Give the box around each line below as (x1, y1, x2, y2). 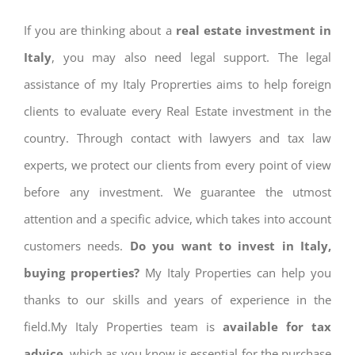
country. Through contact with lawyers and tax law (24, 130, 331, 147)
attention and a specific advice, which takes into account (24, 211, 331, 227)
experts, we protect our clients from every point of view (24, 157, 331, 174)
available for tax (223, 319, 331, 335)
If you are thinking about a (24, 22, 176, 39)
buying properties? (24, 265, 145, 281)
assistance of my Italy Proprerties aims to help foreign (24, 76, 331, 93)
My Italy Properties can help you (144, 265, 332, 281)
